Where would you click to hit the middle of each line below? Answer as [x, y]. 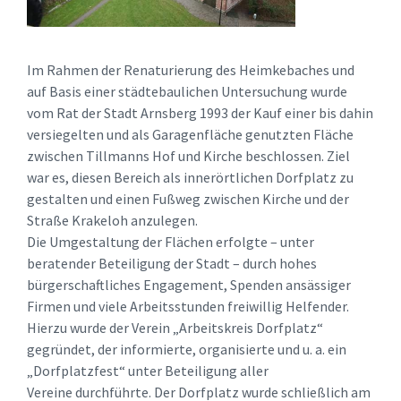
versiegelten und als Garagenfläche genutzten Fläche [190, 134]
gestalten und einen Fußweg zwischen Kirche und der [188, 198]
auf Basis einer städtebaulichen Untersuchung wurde [187, 91]
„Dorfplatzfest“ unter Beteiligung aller [148, 370]
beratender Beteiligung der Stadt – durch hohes [172, 263]
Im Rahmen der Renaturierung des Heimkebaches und [191, 69]
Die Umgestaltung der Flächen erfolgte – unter [171, 241]
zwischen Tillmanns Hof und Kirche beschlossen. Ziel [188, 155]
